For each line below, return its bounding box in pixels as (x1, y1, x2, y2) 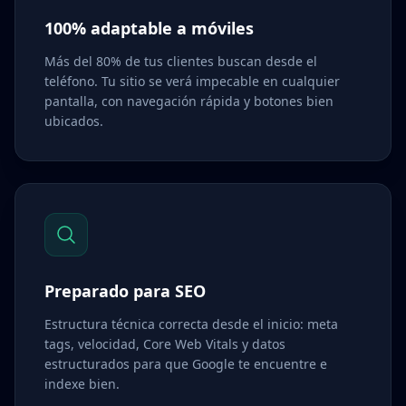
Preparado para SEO (44, 280, 206, 302)
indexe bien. (44, 375, 120, 392)
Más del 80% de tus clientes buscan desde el (44, 53, 317, 70)
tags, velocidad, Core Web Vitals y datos (44, 335, 285, 353)
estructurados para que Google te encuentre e (44, 355, 327, 372)
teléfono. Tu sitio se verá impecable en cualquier (44, 72, 340, 90)
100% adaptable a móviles (44, 17, 254, 39)
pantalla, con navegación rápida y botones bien (44, 92, 333, 110)
